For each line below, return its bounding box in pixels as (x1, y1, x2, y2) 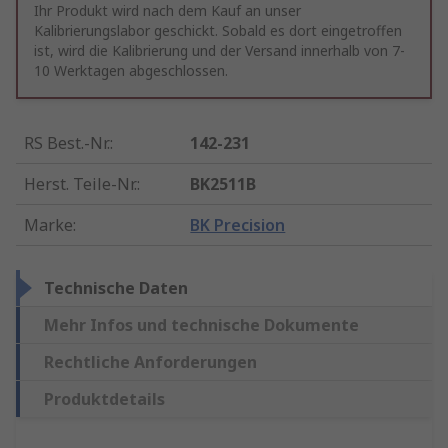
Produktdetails (44, 388, 165, 411)
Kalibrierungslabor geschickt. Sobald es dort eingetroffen (34, 21, 402, 41)
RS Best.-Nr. (24, 132, 110, 155)
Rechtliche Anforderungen (44, 351, 257, 374)
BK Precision (190, 214, 286, 237)
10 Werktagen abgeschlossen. (34, 61, 228, 81)
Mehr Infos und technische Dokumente (44, 314, 359, 337)
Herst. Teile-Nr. (24, 173, 137, 196)
